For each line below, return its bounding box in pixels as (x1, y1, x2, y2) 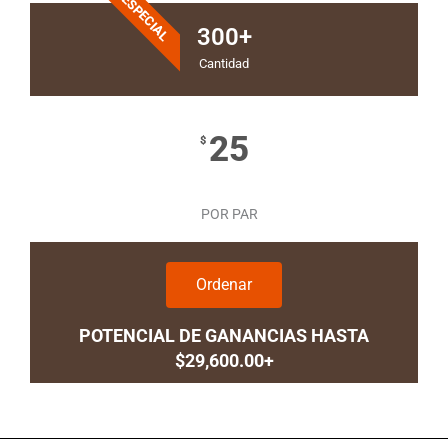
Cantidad (199, 55, 249, 71)
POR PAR (200, 205, 258, 222)
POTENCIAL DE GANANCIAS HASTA (79, 324, 369, 346)
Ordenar (196, 274, 252, 294)
